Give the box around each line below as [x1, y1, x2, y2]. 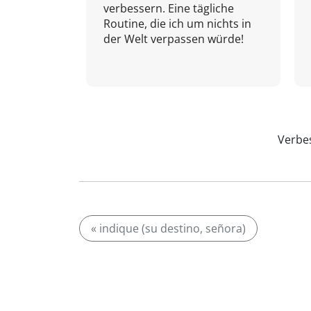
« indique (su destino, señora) [91, 221, 246, 236]
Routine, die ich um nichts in [103, 16, 251, 31]
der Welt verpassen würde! [103, 31, 244, 47]
